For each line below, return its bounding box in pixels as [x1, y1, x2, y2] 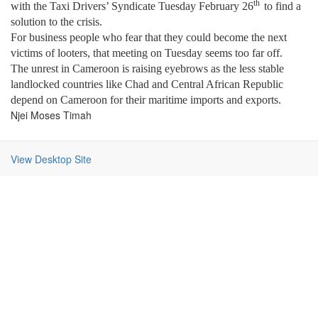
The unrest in [11, 62, 72, 75]
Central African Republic [171, 78, 283, 90]
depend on [11, 94, 60, 106]
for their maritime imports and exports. [107, 94, 281, 106]
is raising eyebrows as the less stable [119, 62, 284, 75]
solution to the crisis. [11, 16, 102, 28]
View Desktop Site [11, 152, 92, 166]
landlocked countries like [11, 78, 125, 90]
